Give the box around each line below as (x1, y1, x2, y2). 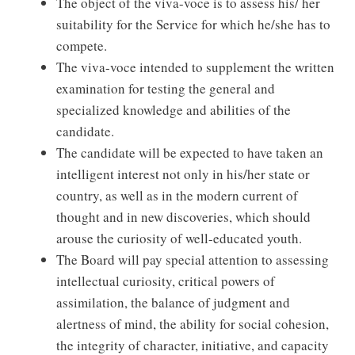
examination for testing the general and (56, 78, 275, 97)
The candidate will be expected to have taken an (56, 143, 323, 162)
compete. (56, 36, 107, 55)
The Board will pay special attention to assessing (56, 250, 329, 269)
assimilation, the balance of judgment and (56, 292, 290, 311)
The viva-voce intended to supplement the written (56, 57, 334, 76)
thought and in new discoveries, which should (56, 207, 311, 226)
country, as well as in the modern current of (56, 185, 298, 204)
